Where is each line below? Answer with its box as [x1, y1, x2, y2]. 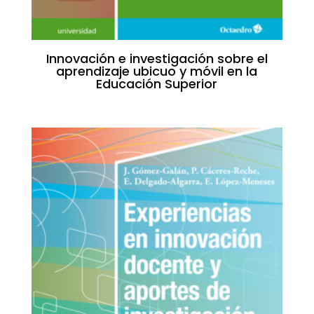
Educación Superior [96, 75, 218, 93]
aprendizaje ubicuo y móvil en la [56, 62, 258, 80]
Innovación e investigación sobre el [46, 50, 268, 67]
